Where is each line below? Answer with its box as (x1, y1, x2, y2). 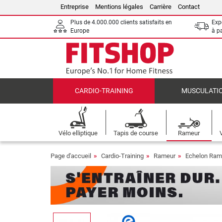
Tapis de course (113, 129, 159, 137)
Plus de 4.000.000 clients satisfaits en (70, 19, 172, 26)
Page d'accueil (51, 152, 91, 160)
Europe (70, 27, 89, 34)
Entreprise (60, 3, 89, 10)
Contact (178, 3, 200, 10)
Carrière (150, 3, 171, 10)
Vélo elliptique (58, 129, 98, 137)
